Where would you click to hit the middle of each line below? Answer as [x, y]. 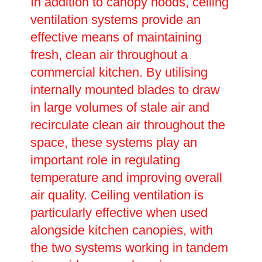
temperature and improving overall [126, 178]
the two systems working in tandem [129, 248]
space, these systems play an [113, 143]
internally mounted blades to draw [125, 90]
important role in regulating [105, 160]
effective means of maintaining [116, 37]
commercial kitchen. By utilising [119, 73]
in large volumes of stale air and [120, 108]
